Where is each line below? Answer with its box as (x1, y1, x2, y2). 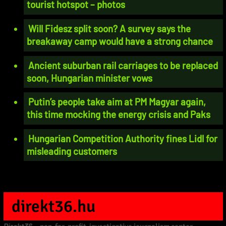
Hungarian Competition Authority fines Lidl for (28, 132, 218, 144)
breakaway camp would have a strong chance (27, 35, 213, 47)
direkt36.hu (12, 195, 96, 217)
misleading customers (27, 145, 118, 157)
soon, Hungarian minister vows (27, 72, 153, 84)
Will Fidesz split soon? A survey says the (28, 22, 191, 34)
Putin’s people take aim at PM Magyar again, (28, 96, 206, 108)
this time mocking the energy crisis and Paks (27, 108, 211, 121)
